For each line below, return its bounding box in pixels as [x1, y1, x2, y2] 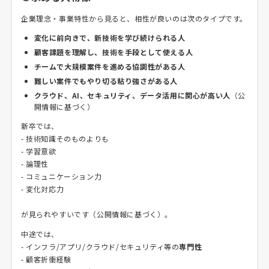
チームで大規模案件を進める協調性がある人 [34, 61, 186, 71]
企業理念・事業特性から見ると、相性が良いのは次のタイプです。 [21, 13, 248, 23]
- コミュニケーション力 [21, 171, 102, 181]
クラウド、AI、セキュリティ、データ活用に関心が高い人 [34, 90, 231, 100]
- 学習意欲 [21, 146, 56, 156]
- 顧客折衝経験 [21, 254, 71, 264]
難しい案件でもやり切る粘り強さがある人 [34, 76, 178, 86]
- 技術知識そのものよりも [21, 133, 109, 144]
